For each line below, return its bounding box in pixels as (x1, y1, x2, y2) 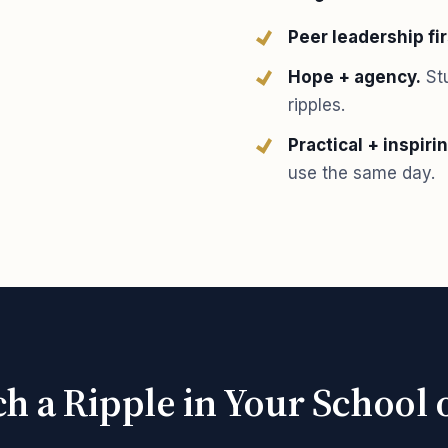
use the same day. (288, 163, 435, 183)
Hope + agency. (288, 67, 421, 87)
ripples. (288, 95, 345, 115)
